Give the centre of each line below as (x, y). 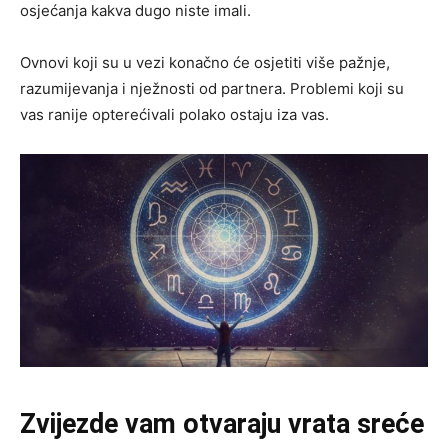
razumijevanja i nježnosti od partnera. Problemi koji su (212, 88)
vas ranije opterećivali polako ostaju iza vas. (174, 114)
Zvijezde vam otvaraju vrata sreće (222, 424)
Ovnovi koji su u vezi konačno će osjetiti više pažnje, (205, 62)
